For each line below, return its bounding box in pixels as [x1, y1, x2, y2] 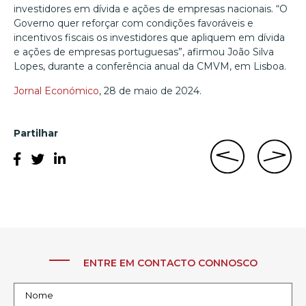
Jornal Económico [14, 84, 99, 97]
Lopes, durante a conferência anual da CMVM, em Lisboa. [14, 60, 286, 73]
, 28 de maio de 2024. [99, 84, 201, 97]
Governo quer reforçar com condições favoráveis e [14, 17, 253, 30]
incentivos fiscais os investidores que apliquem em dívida [14, 31, 285, 44]
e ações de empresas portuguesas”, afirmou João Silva [14, 46, 274, 59]
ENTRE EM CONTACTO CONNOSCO [83, 257, 258, 270]
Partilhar [14, 127, 58, 140]
